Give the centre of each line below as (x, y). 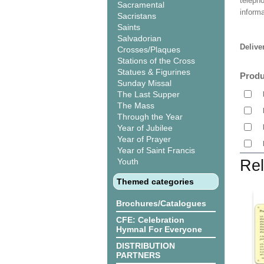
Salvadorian (139, 38)
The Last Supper (148, 94)
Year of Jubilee (145, 128)
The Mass (136, 105)
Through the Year (150, 117)
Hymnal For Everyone (159, 229)
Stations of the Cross (156, 61)
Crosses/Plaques (149, 49)
